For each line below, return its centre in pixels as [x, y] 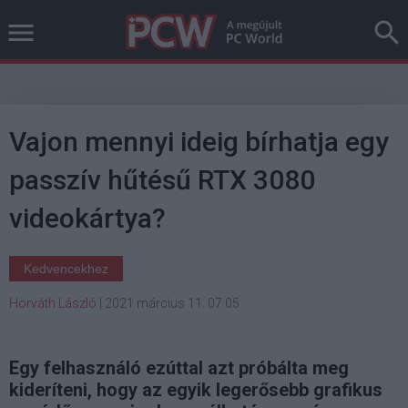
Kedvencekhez [66, 269]
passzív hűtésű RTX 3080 [162, 180]
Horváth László [53, 303]
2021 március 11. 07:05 [172, 303]
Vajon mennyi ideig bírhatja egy [199, 142]
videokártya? [87, 218]
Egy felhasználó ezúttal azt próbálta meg [179, 368]
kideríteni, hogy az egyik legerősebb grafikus [196, 390]
